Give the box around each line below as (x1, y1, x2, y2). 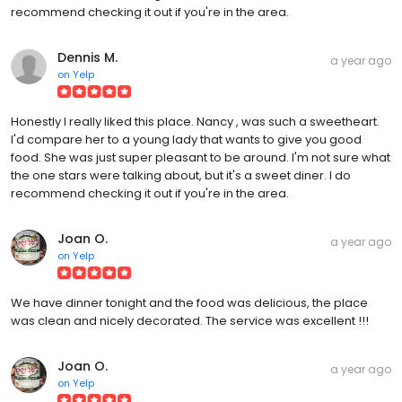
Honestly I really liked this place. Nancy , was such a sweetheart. (11, 112, 380, 130)
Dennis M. (57, 48, 118, 66)
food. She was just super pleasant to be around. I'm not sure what (11, 148, 390, 166)
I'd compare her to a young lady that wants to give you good (11, 130, 362, 148)
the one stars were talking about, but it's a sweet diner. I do (11, 166, 351, 184)
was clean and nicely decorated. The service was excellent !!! (11, 311, 369, 329)
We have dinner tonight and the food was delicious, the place (11, 293, 368, 311)
